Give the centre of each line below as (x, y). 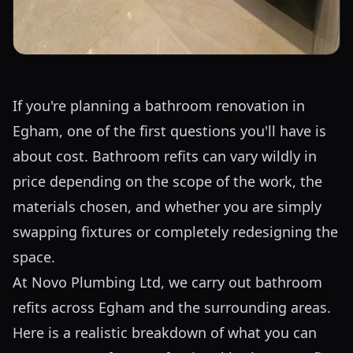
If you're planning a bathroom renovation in (159, 105)
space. (34, 256)
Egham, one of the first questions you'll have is (169, 130)
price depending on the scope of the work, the (167, 181)
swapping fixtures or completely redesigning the (175, 231)
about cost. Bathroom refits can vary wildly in (165, 156)
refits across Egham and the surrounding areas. (172, 307)
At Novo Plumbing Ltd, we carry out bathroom (167, 282)
